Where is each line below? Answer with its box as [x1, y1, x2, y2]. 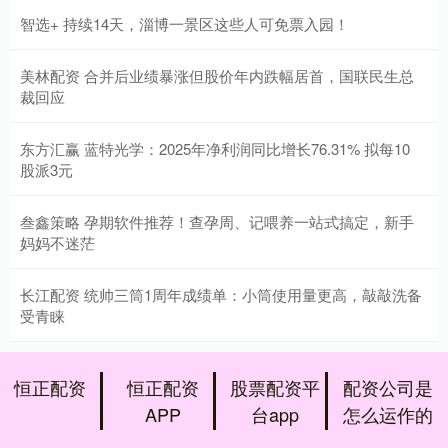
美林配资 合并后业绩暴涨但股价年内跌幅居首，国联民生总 [20, 65, 414, 87]
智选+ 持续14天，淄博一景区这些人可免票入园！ [20, 13, 349, 35]
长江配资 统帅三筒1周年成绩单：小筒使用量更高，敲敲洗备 [20, 284, 422, 306]
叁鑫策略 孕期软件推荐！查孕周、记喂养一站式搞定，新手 [20, 211, 414, 233]
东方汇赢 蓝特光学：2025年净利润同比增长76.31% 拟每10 [20, 138, 410, 160]
